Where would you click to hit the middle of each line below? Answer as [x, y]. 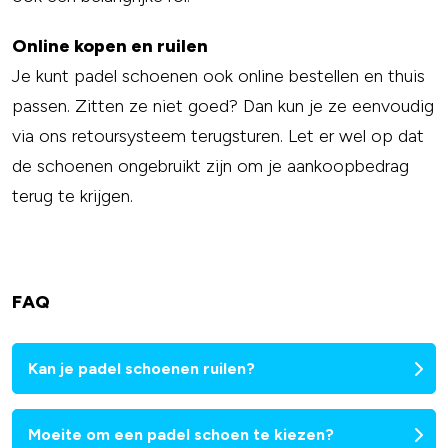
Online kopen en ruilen [110, 46]
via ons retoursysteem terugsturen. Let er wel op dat [218, 136]
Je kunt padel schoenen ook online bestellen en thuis [218, 76]
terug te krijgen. [72, 196]
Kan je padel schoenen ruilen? [141, 368]
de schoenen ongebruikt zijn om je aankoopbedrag [210, 166]
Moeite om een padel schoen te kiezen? [181, 434]
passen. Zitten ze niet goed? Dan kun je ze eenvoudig [223, 106]
